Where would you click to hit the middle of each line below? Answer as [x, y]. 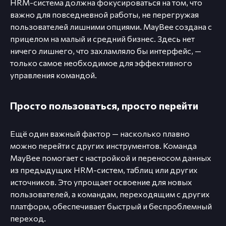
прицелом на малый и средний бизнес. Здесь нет [102, 39]
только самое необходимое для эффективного [101, 63]
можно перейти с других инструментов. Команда [103, 146]
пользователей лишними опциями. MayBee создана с [111, 27]
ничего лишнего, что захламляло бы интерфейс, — [106, 51]
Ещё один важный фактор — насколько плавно [100, 134]
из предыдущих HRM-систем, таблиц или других [104, 170]
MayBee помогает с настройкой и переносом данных [111, 158]
